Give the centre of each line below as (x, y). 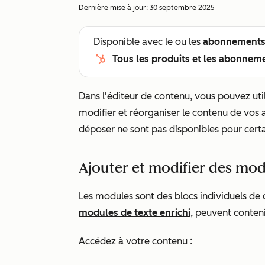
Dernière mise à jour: (114, 8)
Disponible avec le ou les (148, 42)
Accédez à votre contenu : (135, 241)
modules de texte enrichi (135, 213)
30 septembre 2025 (182, 8)
